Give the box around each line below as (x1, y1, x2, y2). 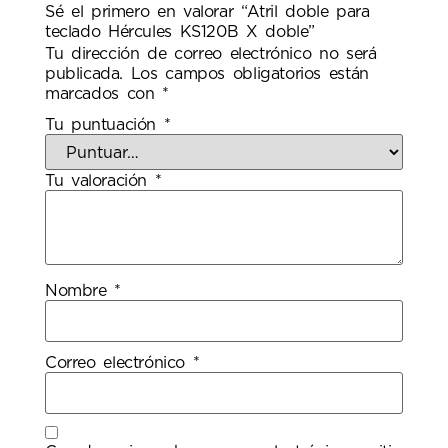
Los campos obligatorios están (130, 66, 369, 83)
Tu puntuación (45, 116, 164, 133)
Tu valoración (45, 172, 155, 189)
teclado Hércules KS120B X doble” (45, 24, 316, 41)
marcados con (45, 86, 163, 103)
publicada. (45, 66, 123, 83)
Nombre (45, 282, 115, 299)
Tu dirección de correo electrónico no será (45, 46, 377, 63)
